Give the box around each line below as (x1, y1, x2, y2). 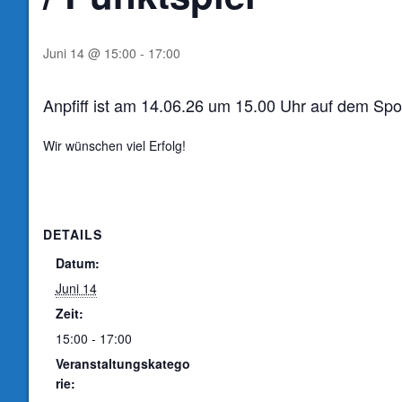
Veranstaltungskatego (55, 354, 190, 373)
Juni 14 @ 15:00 (42, 43, 136, 62)
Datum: (55, 254, 100, 273)
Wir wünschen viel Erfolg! (42, 135, 186, 154)
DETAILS (42, 225, 102, 244)
